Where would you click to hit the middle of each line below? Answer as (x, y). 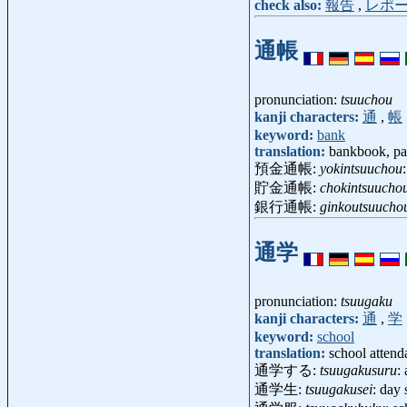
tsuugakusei (339, 389)
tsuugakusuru (358, 370)
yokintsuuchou (361, 168)
